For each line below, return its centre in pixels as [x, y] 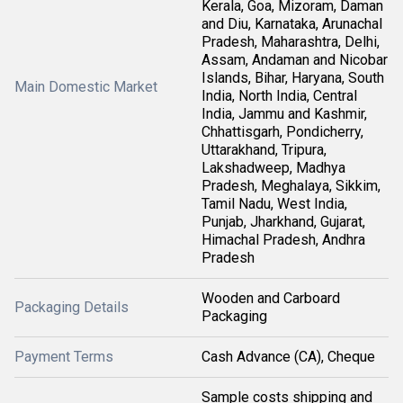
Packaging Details [72, 307]
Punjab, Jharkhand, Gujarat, [283, 222]
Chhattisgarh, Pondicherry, [282, 132]
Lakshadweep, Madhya [273, 168]
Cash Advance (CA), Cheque [288, 357]
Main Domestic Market [86, 87]
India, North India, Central [279, 96]
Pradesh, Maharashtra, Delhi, [291, 42]
